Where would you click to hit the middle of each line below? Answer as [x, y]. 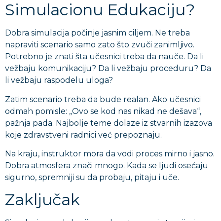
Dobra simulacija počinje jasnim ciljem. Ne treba [97, 33]
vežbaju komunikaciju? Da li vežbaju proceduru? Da [108, 69]
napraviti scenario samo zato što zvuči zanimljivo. [100, 45]
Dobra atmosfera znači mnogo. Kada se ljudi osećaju [107, 166]
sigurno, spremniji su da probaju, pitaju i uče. [92, 178]
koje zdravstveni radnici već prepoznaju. [83, 135]
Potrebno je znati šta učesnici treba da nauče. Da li [104, 57]
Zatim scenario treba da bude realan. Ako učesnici [103, 99]
